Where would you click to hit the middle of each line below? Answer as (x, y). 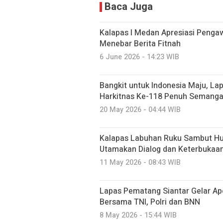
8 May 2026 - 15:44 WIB (138, 215)
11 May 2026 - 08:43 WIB (140, 163)
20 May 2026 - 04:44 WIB (140, 110)
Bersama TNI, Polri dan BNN (150, 202)
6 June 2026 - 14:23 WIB (139, 57)
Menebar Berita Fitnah (140, 44)
